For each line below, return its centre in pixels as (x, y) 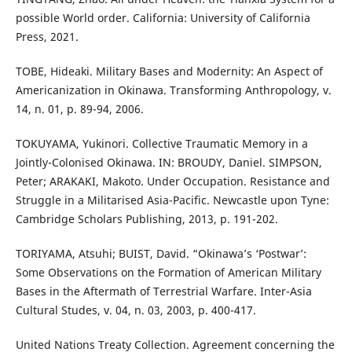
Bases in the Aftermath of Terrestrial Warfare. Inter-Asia (163, 291)
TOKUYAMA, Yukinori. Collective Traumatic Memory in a (161, 144)
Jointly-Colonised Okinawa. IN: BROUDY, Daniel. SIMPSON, (169, 163)
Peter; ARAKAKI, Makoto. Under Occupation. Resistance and (172, 181)
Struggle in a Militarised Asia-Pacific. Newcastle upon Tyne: (172, 200)
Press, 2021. (47, 37)
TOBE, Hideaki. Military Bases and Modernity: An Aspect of (169, 71)
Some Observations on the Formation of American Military (168, 273)
